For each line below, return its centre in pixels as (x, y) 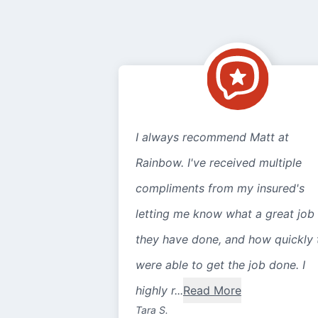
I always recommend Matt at (212, 137)
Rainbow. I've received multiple (218, 163)
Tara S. (152, 310)
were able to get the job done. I (220, 265)
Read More (212, 290)
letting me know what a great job (225, 214)
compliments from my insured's (220, 188)
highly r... (159, 290)
